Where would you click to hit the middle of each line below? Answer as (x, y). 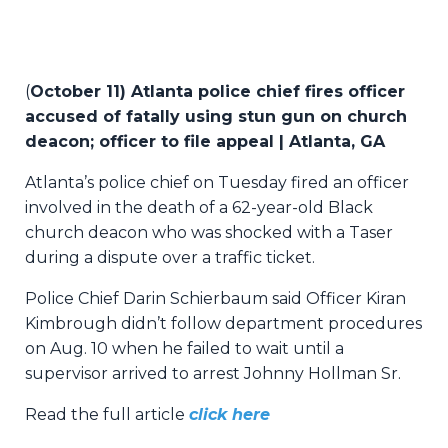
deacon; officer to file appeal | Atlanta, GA (205, 142)
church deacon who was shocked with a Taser (209, 233)
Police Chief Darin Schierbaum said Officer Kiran (215, 299)
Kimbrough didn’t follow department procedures (223, 324)
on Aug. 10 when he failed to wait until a (184, 349)
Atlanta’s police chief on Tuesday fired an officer (217, 183)
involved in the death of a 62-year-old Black (199, 208)
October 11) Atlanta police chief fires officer (217, 92)
